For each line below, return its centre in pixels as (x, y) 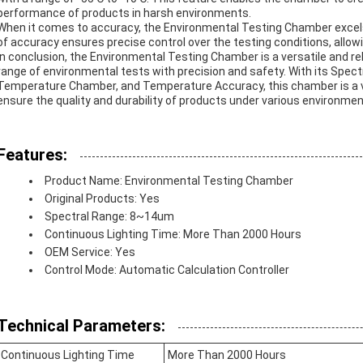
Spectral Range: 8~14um (109, 216)
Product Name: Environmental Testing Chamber (169, 181)
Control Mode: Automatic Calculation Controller (167, 270)
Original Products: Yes (102, 199)
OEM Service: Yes (90, 252)
